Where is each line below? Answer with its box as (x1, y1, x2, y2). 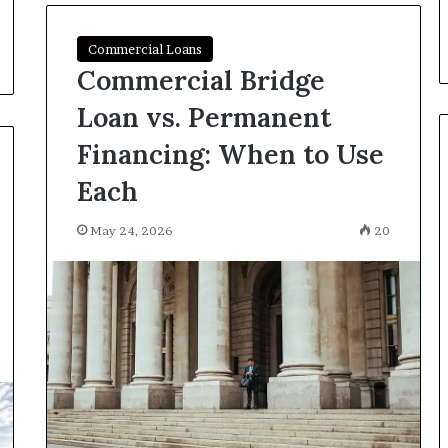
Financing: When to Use (76, 136, 384, 171)
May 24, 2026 (89, 222, 173, 238)
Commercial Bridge (76, 62, 325, 97)
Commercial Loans (87, 40, 202, 57)
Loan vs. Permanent (76, 99, 331, 134)
